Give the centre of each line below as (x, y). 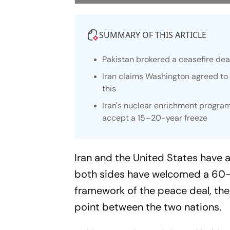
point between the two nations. (151, 207)
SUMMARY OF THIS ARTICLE (153, 35)
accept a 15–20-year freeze (155, 118)
